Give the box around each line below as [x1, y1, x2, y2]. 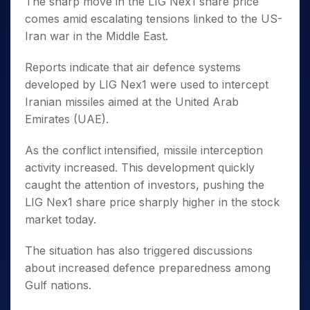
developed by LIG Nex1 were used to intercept [25, 77, 268, 92]
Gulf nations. [25, 278, 91, 293]
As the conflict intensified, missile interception [25, 143, 263, 158]
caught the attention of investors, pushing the [25, 178, 264, 192]
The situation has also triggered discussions [25, 244, 253, 258]
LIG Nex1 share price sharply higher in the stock [25, 195, 280, 210]
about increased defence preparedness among [25, 261, 271, 275]
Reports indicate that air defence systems [25, 60, 241, 75]
